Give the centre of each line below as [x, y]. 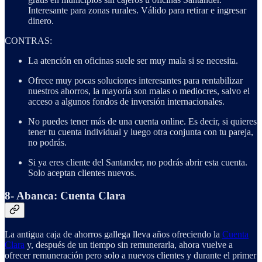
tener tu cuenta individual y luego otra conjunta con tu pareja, [141, 132]
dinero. [41, 21]
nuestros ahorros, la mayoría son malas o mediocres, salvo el [139, 91]
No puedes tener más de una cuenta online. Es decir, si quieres [142, 122]
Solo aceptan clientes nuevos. [82, 173]
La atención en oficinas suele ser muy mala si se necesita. [133, 61]
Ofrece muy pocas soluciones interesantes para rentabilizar [135, 81]
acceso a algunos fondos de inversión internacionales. [126, 102]
